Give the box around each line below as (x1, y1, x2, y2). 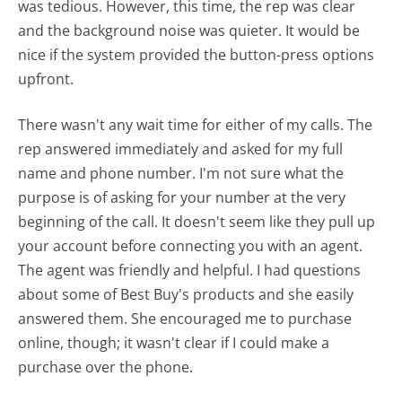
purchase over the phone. (18, 356, 197, 377)
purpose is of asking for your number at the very (18, 187, 346, 207)
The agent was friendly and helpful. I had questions (18, 259, 362, 280)
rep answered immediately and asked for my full (18, 138, 344, 159)
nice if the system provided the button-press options (18, 44, 375, 65)
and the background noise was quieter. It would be (18, 20, 361, 40)
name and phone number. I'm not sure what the (18, 162, 345, 183)
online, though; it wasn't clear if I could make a (18, 332, 330, 353)
